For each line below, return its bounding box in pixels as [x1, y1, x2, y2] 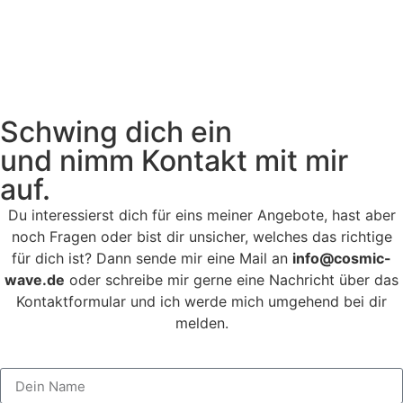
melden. [175, 313, 228, 332]
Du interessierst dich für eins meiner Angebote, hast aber [7, 205, 396, 224]
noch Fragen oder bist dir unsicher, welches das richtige [11, 227, 392, 246]
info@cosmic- [292, 248, 391, 267]
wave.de [4, 270, 65, 289]
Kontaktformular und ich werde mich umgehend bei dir [16, 291, 387, 310]
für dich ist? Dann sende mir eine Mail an [12, 248, 292, 267]
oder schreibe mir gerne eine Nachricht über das [65, 270, 399, 289]
